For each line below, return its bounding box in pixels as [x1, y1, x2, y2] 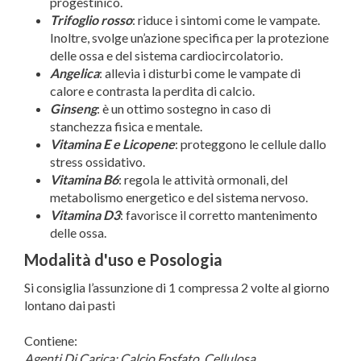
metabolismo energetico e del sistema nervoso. [50, 189, 308, 205]
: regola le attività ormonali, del [118, 171, 288, 187]
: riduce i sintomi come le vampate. [132, 11, 320, 27]
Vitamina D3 [50, 206, 120, 222]
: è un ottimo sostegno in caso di [97, 100, 271, 116]
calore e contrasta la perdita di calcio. [50, 82, 255, 98]
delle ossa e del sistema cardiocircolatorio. [50, 47, 283, 63]
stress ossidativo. [50, 153, 145, 169]
